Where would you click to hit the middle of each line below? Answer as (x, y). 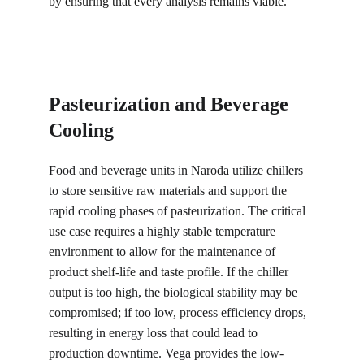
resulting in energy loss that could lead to (155, 333)
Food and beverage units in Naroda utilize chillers (178, 170)
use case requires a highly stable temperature (164, 231)
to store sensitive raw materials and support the (169, 191)
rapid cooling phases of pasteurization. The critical (179, 211)
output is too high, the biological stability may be (175, 292)
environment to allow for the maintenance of (164, 251)
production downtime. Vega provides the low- (166, 353)
